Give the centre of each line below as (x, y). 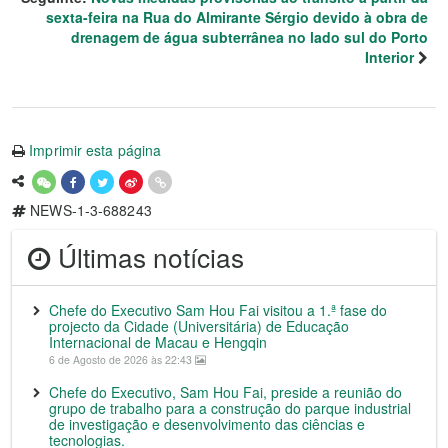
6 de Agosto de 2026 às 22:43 (122, 359)
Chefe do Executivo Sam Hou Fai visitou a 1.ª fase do (218, 309)
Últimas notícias (147, 256)
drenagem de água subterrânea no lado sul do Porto (249, 36)
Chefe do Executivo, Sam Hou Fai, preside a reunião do (225, 391)
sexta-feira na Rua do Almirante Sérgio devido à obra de (237, 16)
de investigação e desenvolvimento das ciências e (207, 423)
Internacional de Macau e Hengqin (158, 341)
